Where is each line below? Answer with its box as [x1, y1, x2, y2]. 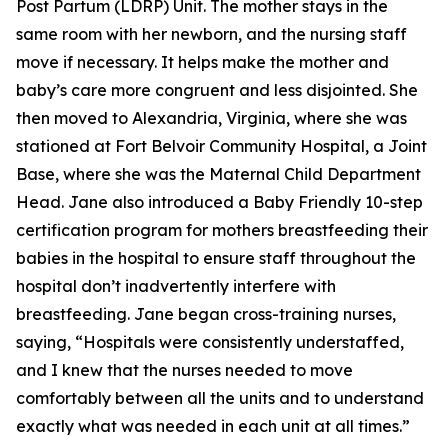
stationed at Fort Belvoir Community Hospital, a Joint [16, 136, 427, 156]
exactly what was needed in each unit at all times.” [16, 416, 410, 436]
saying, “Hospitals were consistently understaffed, [16, 332, 404, 352]
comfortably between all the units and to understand [16, 388, 424, 408]
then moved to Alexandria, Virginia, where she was [16, 108, 407, 128]
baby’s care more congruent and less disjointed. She [16, 80, 418, 100]
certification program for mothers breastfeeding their [16, 220, 428, 240]
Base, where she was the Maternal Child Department [16, 164, 421, 184]
